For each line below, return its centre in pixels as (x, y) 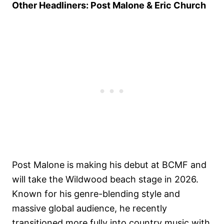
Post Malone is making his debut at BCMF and (109, 165)
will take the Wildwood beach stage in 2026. (105, 179)
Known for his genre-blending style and (96, 194)
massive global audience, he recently (89, 208)
